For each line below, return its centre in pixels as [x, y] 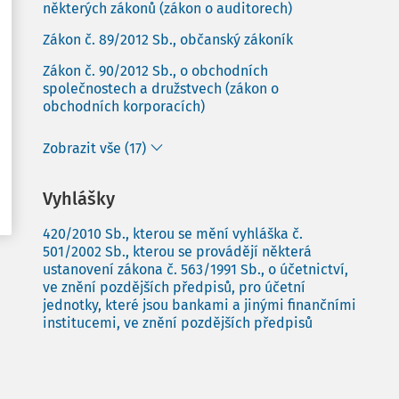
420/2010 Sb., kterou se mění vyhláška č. [173, 234]
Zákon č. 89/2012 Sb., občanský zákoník [168, 40]
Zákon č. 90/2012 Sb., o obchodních [155, 71]
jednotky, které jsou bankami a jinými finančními [199, 305]
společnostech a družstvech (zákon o [161, 89]
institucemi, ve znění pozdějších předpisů [178, 323]
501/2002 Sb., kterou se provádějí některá [177, 252]
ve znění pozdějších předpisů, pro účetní [174, 287]
